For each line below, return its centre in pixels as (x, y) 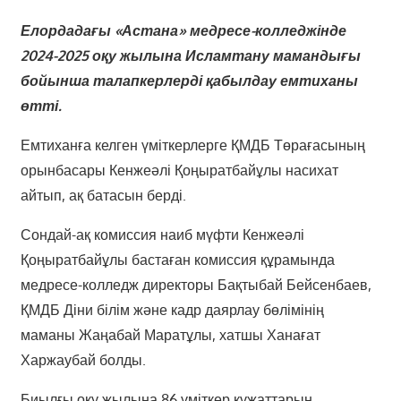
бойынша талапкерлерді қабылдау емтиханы (189, 81)
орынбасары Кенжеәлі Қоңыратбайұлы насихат (179, 171)
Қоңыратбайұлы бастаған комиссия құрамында (177, 260)
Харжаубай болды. (83, 360)
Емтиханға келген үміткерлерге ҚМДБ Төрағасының (192, 145)
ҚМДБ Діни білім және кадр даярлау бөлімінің (172, 310)
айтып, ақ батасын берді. (103, 196)
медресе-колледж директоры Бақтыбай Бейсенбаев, (196, 285)
